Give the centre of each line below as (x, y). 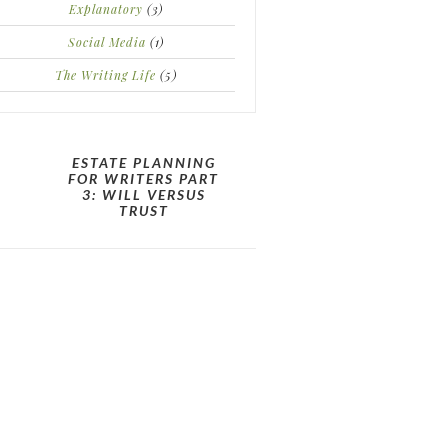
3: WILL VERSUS (143, 194)
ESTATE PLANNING (143, 162)
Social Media (107, 42)
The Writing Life (105, 75)
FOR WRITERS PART (143, 178)
